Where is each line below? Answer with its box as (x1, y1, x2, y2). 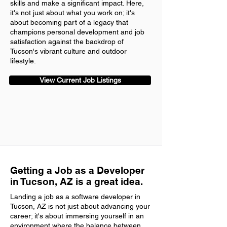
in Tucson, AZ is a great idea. (10, 176, 143, 187)
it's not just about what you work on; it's (10, 9, 135, 17)
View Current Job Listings (39, 76, 121, 84)
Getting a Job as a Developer (10, 165, 144, 176)
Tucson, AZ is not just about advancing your (10, 202, 150, 210)
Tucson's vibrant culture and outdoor (10, 47, 127, 55)
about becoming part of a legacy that (10, 18, 128, 26)
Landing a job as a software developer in (10, 193, 140, 201)
